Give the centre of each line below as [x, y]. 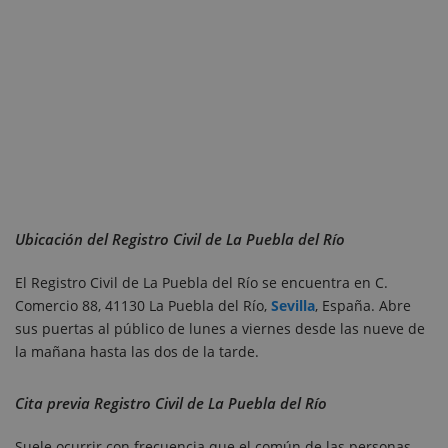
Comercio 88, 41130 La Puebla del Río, [143, 306]
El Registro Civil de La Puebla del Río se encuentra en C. [201, 283]
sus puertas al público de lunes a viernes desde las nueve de [220, 329]
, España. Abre [363, 306]
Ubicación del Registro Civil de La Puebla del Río [180, 239]
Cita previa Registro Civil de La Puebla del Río [171, 403]
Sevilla [293, 306]
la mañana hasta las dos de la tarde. [137, 352]
